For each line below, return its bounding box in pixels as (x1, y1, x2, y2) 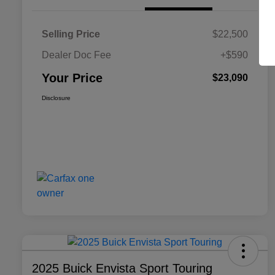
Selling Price (42, 29, 100, 40)
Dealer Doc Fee (42, 50, 111, 61)
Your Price (42, 71, 103, 85)
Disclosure (42, 95, 71, 102)
